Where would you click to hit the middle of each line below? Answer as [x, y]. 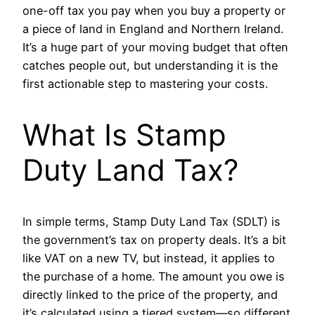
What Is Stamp [124, 134]
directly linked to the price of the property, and [150, 294]
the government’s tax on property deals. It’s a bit [154, 239]
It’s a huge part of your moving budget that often [155, 47]
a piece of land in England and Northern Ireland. [153, 28]
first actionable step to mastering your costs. [145, 83]
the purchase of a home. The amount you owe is [154, 276]
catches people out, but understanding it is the [150, 65]
